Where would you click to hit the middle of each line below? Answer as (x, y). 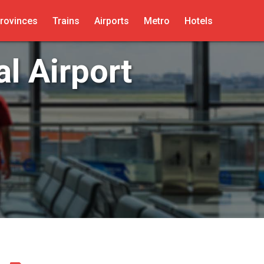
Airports (111, 21)
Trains (66, 21)
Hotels (198, 21)
